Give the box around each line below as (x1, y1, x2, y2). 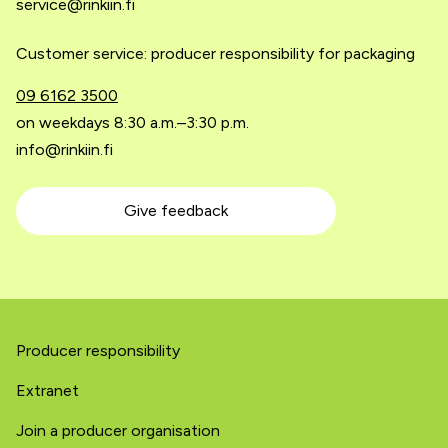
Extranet (16, 381, 79, 400)
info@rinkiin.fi (16, 140, 113, 159)
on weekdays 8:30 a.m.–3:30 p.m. (16, 113, 249, 132)
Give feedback (124, 201, 228, 220)
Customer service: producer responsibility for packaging (16, 44, 415, 63)
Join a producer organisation (16, 421, 220, 440)
